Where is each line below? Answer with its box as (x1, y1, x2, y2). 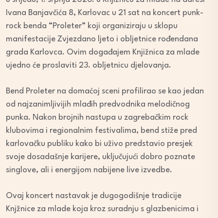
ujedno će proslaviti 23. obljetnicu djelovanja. (6, 61, 171, 70)
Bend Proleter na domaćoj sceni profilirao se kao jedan (6, 87, 204, 96)
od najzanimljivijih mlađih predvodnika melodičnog (6, 100, 190, 109)
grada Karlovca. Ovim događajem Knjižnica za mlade (6, 48, 200, 57)
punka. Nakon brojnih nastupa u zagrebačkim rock (6, 113, 188, 122)
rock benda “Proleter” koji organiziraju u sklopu (6, 22, 178, 31)
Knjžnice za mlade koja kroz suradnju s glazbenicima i (6, 205, 199, 214)
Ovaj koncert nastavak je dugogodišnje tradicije (6, 192, 182, 200)
